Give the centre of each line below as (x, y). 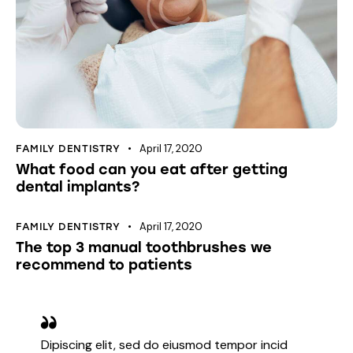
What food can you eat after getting (152, 169)
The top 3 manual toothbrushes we (144, 247)
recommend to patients (104, 264)
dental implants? (78, 186)
